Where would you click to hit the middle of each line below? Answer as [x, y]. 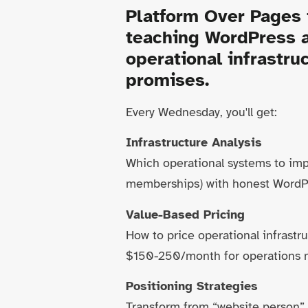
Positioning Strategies [192, 286]
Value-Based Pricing [186, 214]
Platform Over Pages [214, 16]
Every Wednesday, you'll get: [202, 112]
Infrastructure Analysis [194, 143]
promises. [168, 80]
